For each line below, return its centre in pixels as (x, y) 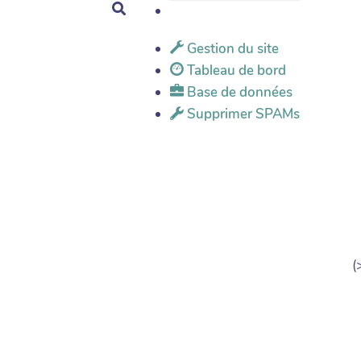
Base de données (238, 92)
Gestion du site (231, 49)
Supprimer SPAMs (242, 114)
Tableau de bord (235, 71)
